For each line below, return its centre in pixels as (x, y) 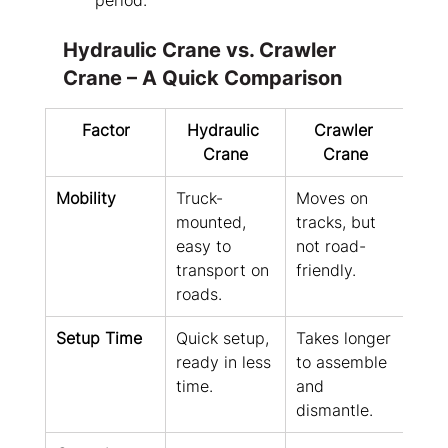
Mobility (85, 198)
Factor (105, 130)
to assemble (343, 362)
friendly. (325, 270)
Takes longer (345, 338)
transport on (224, 270)
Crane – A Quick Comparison (202, 78)
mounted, (213, 222)
